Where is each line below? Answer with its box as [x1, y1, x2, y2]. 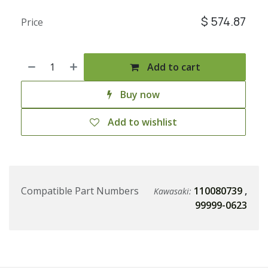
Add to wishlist [108, 115, 177, 129]
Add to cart [144, 60, 200, 74]
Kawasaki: [154, 185, 194, 197]
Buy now [118, 88, 160, 102]
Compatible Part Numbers [21, 184, 139, 198]
